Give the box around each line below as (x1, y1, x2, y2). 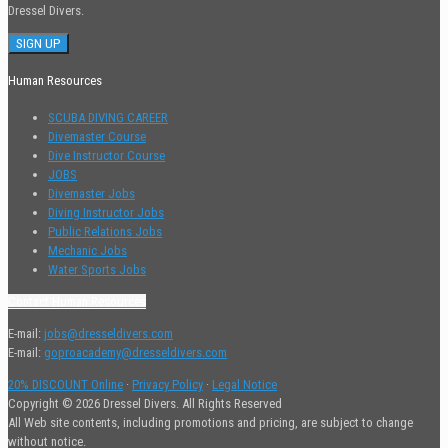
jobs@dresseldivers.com (44, 325, 173, 341)
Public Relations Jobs (48, 223, 162, 239)
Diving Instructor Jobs (48, 204, 164, 220)
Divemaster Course (48, 128, 146, 144)
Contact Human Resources (8, 293, 146, 309)
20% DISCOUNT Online (8, 376, 123, 392)
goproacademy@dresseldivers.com (44, 344, 227, 360)
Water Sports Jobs (48, 261, 146, 277)
